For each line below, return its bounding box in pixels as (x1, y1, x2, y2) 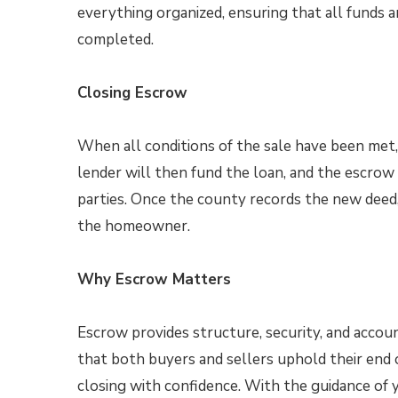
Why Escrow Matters (77, 269, 231, 290)
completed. (77, 29, 154, 50)
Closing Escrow (77, 83, 187, 103)
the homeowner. (77, 216, 190, 236)
